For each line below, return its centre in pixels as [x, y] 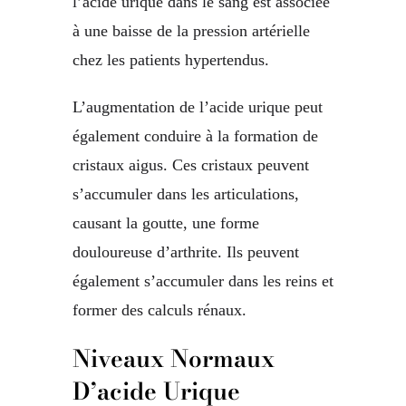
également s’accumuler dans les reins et [203, 281]
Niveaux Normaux [174, 359]
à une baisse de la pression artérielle [191, 31]
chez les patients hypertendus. [171, 60]
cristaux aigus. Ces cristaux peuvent [191, 165]
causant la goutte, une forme [166, 223]
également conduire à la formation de [195, 136]
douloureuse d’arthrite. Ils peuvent [186, 252]
